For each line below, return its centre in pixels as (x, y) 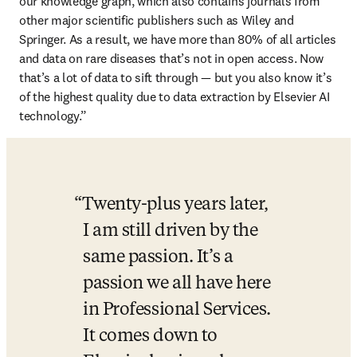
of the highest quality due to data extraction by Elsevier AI (175, 96)
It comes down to (150, 336)
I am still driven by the (171, 231)
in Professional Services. (177, 310)
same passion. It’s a (158, 257)
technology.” (53, 116)
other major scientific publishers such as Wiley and (157, 20)
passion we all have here (177, 284)
